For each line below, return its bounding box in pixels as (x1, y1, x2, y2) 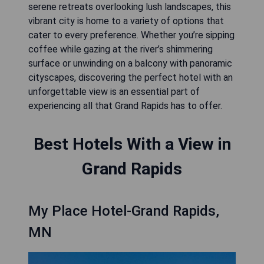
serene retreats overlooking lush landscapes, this (28, 1, 231, 12)
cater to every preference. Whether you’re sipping (28, 29, 235, 41)
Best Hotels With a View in (33, 134, 231, 154)
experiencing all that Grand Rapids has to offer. (28, 100, 222, 111)
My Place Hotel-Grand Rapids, (28, 203, 219, 219)
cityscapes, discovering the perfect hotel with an (28, 72, 233, 83)
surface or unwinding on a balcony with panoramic (28, 58, 232, 69)
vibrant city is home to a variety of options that (28, 15, 224, 27)
